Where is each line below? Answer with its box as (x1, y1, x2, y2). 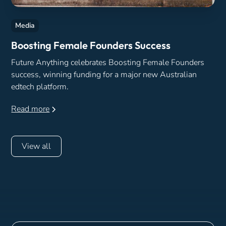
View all (22, 141, 51, 152)
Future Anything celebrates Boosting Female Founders (11, 57, 205, 69)
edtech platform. (11, 81, 69, 93)
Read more (11, 103, 50, 115)
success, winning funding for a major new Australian (11, 69, 197, 81)
